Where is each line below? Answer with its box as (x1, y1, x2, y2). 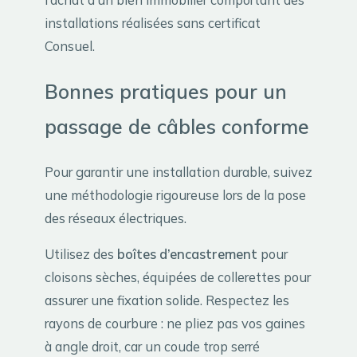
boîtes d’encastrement (117, 245, 257, 263)
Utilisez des (45, 245, 117, 263)
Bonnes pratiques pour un (45, 78, 287, 104)
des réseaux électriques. (45, 209, 186, 226)
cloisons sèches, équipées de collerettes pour (45, 269, 311, 286)
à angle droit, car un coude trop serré (45, 338, 260, 355)
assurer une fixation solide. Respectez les (45, 292, 289, 309)
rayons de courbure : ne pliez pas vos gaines (45, 315, 305, 332)
